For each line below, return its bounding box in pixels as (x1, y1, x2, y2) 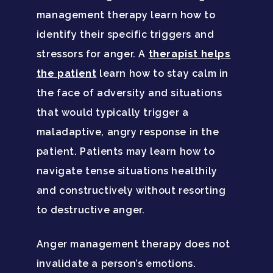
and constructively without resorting (36, 185, 226, 197)
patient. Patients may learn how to (36, 146, 215, 158)
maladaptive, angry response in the (36, 126, 219, 138)
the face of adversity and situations (36, 87, 222, 99)
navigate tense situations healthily (36, 165, 218, 177)
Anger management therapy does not (36, 238, 230, 250)
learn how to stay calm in (96, 68, 229, 80)
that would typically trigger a (36, 107, 189, 119)
